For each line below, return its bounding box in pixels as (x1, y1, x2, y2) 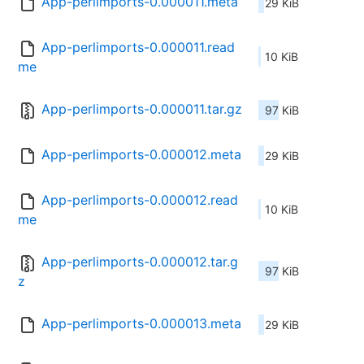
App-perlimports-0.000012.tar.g (41, 253, 238, 271)
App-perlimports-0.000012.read (41, 192, 238, 209)
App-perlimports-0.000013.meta (41, 315, 241, 332)
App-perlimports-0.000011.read (41, 39, 235, 56)
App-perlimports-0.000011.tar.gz (41, 101, 242, 118)
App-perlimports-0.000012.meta (41, 146, 241, 163)
